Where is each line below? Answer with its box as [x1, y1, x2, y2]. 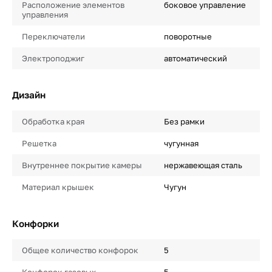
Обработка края [22, 117, 84, 127]
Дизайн [12, 89, 46, 101]
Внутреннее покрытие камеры [22, 160, 142, 171]
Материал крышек [22, 182, 94, 192]
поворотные [163, 32, 212, 42]
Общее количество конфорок [22, 245, 138, 256]
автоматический [163, 53, 227, 64]
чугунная [163, 138, 199, 149]
